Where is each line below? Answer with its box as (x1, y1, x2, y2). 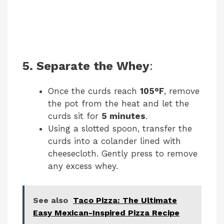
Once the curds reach (48, 86, 140, 96)
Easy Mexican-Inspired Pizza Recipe (33, 207, 179, 217)
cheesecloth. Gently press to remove (48, 148, 197, 159)
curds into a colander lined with (48, 136, 181, 146)
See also (33, 195, 68, 205)
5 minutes (101, 111, 145, 121)
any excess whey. (48, 161, 118, 171)
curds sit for (48, 111, 101, 121)
